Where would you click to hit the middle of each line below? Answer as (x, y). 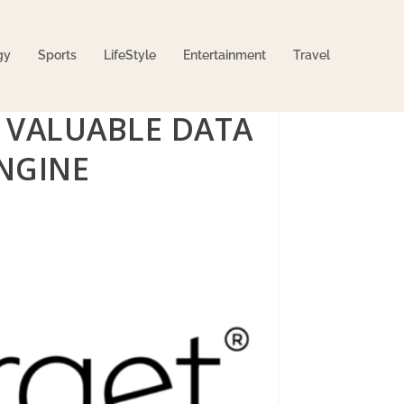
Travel (311, 55)
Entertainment (224, 55)
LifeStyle (129, 55)
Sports (57, 55)
